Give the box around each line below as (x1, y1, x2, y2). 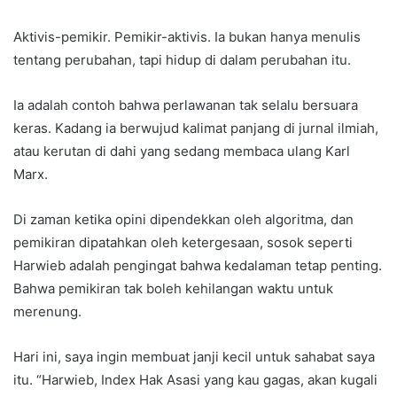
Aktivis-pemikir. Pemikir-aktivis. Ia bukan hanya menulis (13, 28, 361, 46)
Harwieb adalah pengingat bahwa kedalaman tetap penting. (13, 257, 382, 275)
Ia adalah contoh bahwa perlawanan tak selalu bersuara (13, 97, 358, 114)
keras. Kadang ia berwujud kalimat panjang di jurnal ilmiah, (13, 120, 378, 137)
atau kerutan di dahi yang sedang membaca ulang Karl (13, 143, 350, 160)
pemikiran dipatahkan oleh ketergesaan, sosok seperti (13, 234, 353, 252)
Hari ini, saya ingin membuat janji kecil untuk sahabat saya (13, 348, 375, 366)
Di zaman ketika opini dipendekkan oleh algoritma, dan (13, 211, 354, 229)
